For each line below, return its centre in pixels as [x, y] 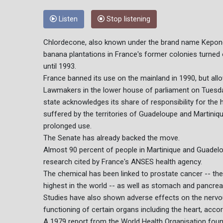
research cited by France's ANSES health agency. [123, 162]
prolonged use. [67, 126]
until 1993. [60, 66]
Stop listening [127, 19]
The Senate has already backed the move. [111, 138]
